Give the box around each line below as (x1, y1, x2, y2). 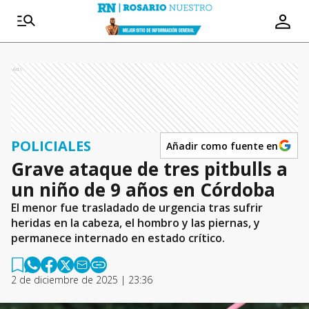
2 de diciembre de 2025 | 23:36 (11, 273, 152, 286)
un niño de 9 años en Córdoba (11, 177, 275, 202)
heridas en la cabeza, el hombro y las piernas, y (11, 215, 260, 230)
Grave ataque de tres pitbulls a (11, 157, 288, 181)
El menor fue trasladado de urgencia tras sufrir (11, 200, 263, 215)
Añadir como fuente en (166, 139, 278, 152)
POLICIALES (11, 136, 91, 155)
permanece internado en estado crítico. (11, 230, 225, 246)
